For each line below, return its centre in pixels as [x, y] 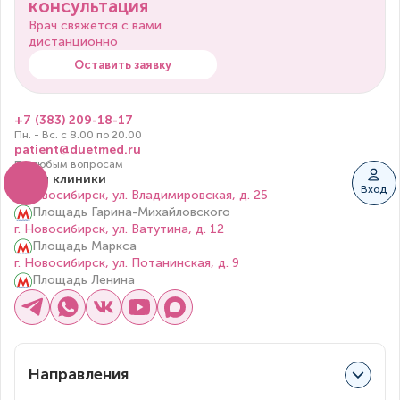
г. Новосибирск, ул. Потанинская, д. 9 [127, 263]
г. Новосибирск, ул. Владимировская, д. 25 [141, 196]
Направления [79, 375]
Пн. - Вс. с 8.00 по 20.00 [78, 135]
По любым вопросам [69, 165]
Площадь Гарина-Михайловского [131, 212]
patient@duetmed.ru [78, 150]
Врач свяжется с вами [95, 26]
